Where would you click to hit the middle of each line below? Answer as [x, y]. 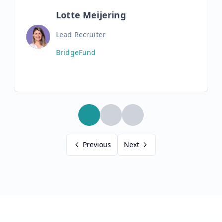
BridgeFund [76, 52]
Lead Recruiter [81, 34]
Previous [97, 144]
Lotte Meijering [91, 15]
